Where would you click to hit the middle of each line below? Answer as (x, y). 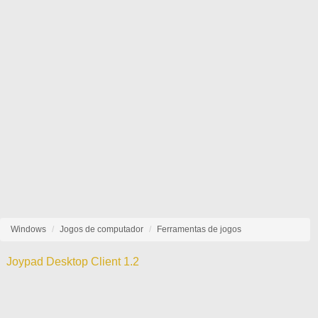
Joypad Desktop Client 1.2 (73, 262)
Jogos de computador (102, 229)
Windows (28, 229)
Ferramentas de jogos (199, 229)
